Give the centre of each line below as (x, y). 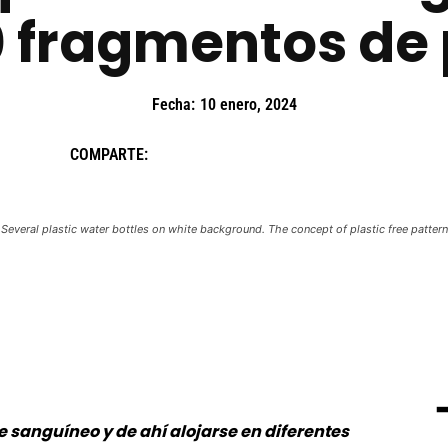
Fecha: (173, 105)
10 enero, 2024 (248, 105)
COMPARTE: (108, 154)
